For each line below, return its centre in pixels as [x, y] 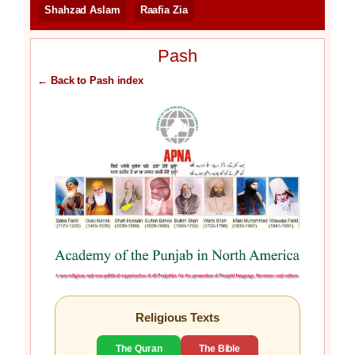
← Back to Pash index [90, 81]
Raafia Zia [164, 10]
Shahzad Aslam [82, 10]
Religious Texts [177, 317]
